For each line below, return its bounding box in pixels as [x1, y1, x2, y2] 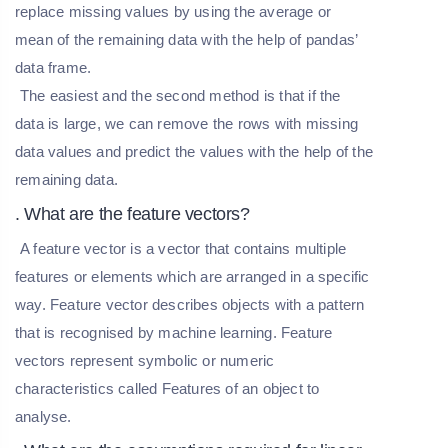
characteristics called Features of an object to [15, 379, 320, 397]
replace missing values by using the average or [15, 2, 332, 20]
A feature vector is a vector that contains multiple [20, 239, 347, 257]
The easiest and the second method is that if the [20, 86, 341, 104]
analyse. [15, 407, 72, 425]
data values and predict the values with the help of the [15, 142, 374, 160]
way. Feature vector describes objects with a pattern [15, 295, 365, 313]
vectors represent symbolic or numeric [15, 351, 275, 369]
